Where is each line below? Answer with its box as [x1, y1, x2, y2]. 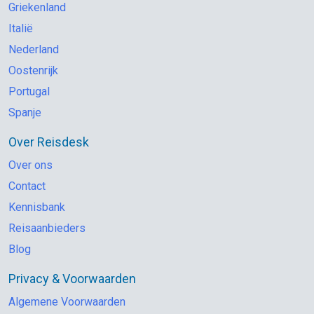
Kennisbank [8, 200, 65, 214]
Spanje [8, 105, 41, 119]
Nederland [8, 42, 59, 56]
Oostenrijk [8, 63, 58, 77]
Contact [8, 179, 46, 193]
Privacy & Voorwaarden [8, 271, 136, 286]
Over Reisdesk [8, 134, 89, 149]
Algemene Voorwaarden [8, 294, 125, 308]
